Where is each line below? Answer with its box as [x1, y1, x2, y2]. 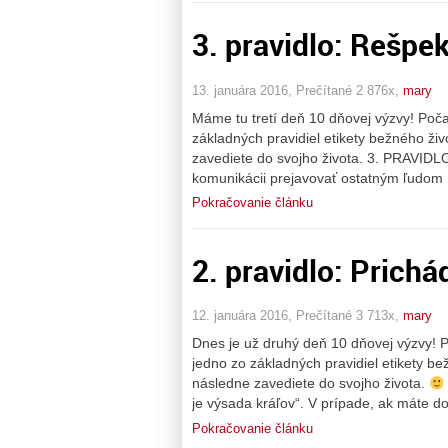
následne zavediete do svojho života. [192, 375, 429, 392]
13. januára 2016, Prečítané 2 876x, [192, 82, 403, 98]
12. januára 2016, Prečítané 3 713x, [192, 308, 403, 324]
